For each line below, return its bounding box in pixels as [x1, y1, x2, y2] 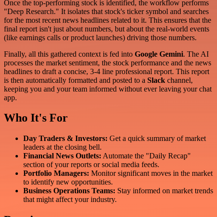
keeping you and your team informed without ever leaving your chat [4, 84, 212, 93]
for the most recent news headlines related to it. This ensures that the [4, 15, 211, 24]
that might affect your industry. [23, 195, 117, 204]
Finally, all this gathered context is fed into [4, 49, 135, 58]
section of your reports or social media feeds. [23, 160, 159, 169]
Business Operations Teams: [23, 186, 115, 195]
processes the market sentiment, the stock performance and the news [4, 58, 211, 67]
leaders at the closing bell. [23, 143, 102, 152]
